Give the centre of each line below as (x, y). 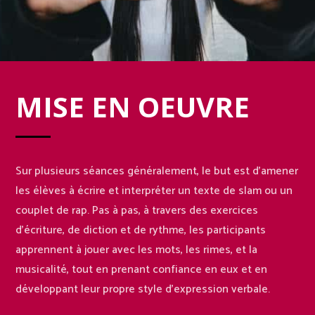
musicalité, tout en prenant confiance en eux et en (142, 269)
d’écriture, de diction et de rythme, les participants (141, 230)
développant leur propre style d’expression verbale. (143, 289)
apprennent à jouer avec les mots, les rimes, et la (137, 250)
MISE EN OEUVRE (133, 106)
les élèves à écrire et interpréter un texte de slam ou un (154, 191)
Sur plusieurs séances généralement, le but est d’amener (157, 171)
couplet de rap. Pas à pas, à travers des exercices (137, 210)
